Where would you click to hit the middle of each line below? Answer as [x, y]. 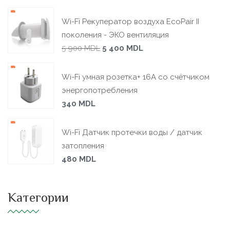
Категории [38, 199]
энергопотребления [100, 90]
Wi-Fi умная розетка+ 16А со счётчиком [136, 77]
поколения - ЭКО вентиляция [115, 35]
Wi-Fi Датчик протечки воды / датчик [132, 132]
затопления [83, 146]
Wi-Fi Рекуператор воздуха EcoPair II [130, 22]
